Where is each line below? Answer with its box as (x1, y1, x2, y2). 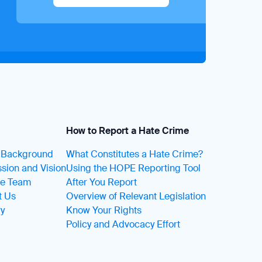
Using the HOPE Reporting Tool (66, 162, 201, 174)
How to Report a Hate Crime (66, 125, 189, 137)
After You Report (66, 176, 137, 188)
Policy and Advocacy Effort (66, 218, 180, 230)
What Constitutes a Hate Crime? (66, 148, 203, 160)
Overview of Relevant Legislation (66, 190, 206, 202)
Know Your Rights (66, 204, 142, 216)
